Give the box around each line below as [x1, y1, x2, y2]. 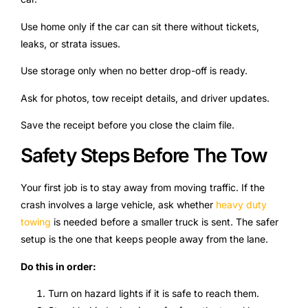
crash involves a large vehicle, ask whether [21, 199, 216, 211]
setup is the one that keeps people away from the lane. [21, 233, 268, 245]
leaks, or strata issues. [21, 37, 120, 49]
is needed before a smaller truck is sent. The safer [51, 216, 278, 228]
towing [21, 216, 51, 228]
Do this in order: [21, 260, 96, 272]
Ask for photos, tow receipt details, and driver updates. [21, 91, 269, 104]
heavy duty [216, 199, 267, 211]
